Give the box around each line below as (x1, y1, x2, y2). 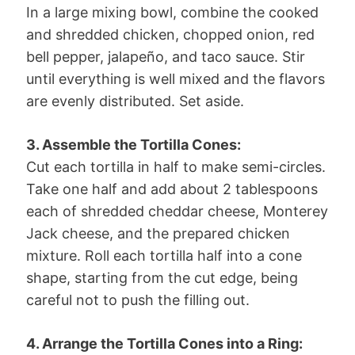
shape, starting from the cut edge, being (26, 269, 298, 286)
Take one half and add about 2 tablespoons (26, 180, 318, 197)
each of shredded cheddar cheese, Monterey (26, 202, 328, 219)
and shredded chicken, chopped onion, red (26, 25, 315, 43)
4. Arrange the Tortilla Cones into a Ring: (26, 334, 303, 352)
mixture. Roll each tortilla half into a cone (26, 246, 302, 264)
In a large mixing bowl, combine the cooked (26, 3, 319, 21)
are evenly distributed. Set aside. (26, 92, 244, 109)
